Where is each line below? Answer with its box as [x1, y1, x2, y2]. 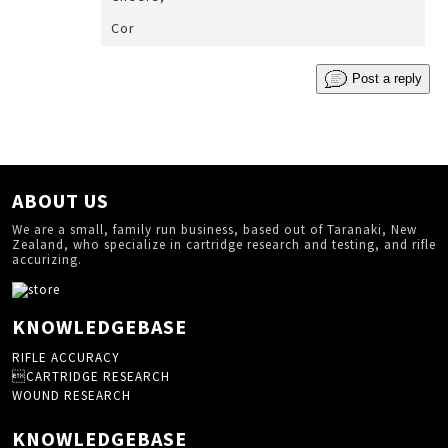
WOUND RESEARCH [12, 387, 131, 404]
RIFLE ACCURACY [12, 349, 120, 366]
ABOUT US [12, 188, 109, 213]
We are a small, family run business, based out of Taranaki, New [12, 221, 417, 238]
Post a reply [352, 70, 422, 86]
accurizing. [12, 251, 82, 268]
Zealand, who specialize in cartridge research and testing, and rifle [12, 236, 436, 253]
